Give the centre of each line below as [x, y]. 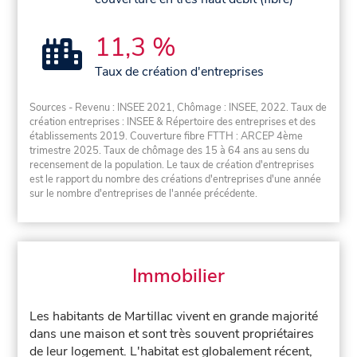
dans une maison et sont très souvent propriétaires [172, 334]
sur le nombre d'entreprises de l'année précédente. [144, 193]
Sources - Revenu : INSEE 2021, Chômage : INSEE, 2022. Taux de [178, 107]
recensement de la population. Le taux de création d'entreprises [172, 165]
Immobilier [178, 276]
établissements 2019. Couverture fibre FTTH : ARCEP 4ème [167, 136]
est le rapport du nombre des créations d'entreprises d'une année [176, 179]
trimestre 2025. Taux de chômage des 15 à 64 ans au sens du [170, 150]
